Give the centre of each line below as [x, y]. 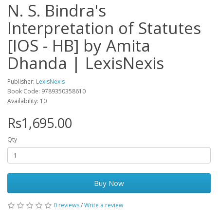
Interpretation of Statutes [104, 28]
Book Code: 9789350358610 [46, 91]
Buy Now [109, 183]
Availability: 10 [27, 101]
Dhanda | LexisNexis [86, 63]
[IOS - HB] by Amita [79, 46]
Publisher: [22, 82]
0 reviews [66, 205]
